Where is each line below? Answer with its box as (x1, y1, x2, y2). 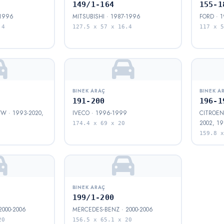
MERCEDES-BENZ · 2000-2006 (72, 205, 153, 214)
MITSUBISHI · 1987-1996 (72, 12, 140, 21)
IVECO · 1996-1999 (72, 108, 127, 118)
